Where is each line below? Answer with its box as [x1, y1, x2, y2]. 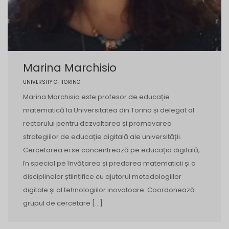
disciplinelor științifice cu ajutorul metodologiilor [23, 172, 181, 181]
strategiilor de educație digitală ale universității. [23, 132, 181, 142]
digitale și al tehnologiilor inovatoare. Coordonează [23, 185, 195, 195]
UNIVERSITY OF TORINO [23, 78, 80, 86]
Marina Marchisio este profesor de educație [23, 92, 170, 102]
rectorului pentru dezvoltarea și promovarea [23, 119, 172, 128]
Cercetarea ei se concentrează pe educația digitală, [23, 145, 200, 155]
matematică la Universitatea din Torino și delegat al [23, 105, 194, 115]
